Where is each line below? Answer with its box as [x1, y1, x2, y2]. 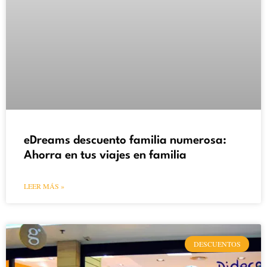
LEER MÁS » [24, 181, 64, 191]
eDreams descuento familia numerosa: [24, 135, 226, 147]
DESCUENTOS [193, 239, 241, 249]
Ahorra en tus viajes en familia [24, 150, 187, 162]
